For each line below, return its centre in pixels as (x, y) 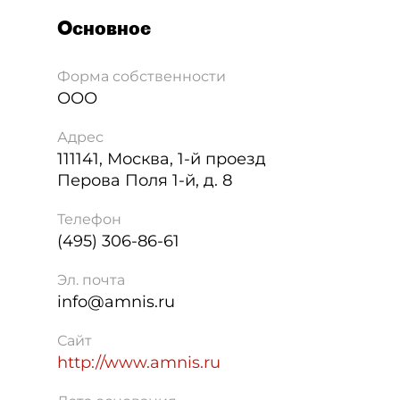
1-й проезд (222, 159)
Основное (104, 28)
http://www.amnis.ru (139, 362)
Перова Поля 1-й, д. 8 (145, 180)
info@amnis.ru (116, 302)
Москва (138, 159)
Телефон (89, 219)
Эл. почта (91, 280)
